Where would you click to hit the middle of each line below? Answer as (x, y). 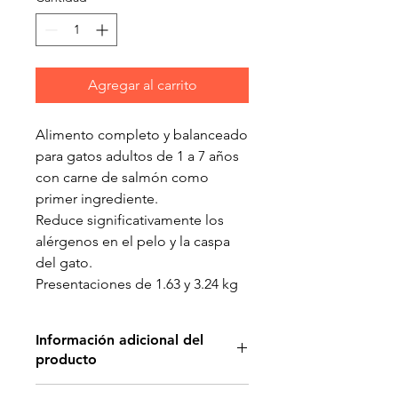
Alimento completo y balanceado (142, 134)
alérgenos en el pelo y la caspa (133, 241)
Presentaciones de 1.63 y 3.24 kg (137, 283)
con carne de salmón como (122, 177)
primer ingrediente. (97, 198)
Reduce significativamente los (130, 219)
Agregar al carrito (142, 84)
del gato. (64, 262)
